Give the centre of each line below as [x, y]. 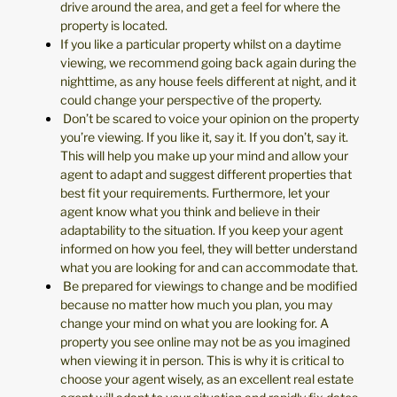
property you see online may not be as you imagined [205, 342]
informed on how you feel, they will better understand [209, 249]
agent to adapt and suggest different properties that [206, 175]
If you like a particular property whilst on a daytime [201, 44]
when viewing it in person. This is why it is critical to [202, 361]
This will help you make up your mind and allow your [204, 156]
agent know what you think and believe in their [190, 212]
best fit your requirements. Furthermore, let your [195, 193]
